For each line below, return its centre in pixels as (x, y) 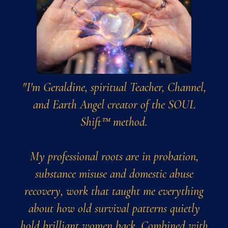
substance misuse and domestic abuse (114, 174)
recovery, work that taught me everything (114, 191)
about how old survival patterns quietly (114, 208)
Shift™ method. (114, 122)
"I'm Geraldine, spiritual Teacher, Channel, (114, 87)
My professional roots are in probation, (114, 156)
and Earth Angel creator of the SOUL (114, 104)
